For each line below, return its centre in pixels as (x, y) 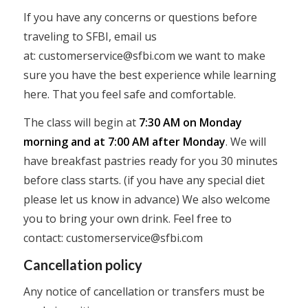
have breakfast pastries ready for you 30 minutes (150, 161)
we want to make (220, 55)
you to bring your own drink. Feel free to (127, 219)
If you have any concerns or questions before (140, 17)
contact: (44, 238)
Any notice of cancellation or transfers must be (144, 291)
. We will (245, 142)
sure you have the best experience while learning (150, 75)
